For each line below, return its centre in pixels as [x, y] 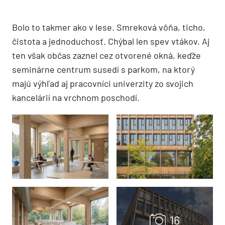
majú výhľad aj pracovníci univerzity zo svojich [103, 83]
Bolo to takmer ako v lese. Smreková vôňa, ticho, [109, 27]
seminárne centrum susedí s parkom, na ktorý [103, 69]
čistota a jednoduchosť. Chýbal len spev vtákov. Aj [111, 41]
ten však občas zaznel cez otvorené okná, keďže [106, 55]
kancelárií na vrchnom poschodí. [76, 97]
